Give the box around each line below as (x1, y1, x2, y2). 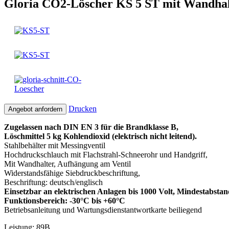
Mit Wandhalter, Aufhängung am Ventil (4, 159, 131, 168)
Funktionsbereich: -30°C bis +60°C (4, 196, 125, 205)
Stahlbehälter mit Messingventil (4, 141, 105, 150)
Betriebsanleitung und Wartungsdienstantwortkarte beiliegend (4, 205, 202, 214)
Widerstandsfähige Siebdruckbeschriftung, (4, 168, 140, 177)
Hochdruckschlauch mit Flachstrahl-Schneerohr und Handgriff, (4, 150, 208, 159)
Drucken (68, 104, 97, 113)
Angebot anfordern (8, 105, 62, 113)
